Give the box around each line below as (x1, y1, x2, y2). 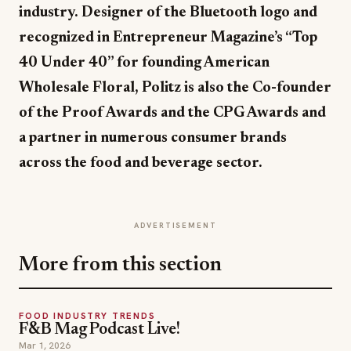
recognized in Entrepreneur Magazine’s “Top (19, 31, 317, 46)
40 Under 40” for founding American (19, 56, 270, 71)
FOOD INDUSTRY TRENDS (19, 309, 156, 322)
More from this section (19, 255, 223, 277)
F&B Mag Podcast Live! (19, 322, 180, 339)
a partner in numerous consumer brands (19, 131, 287, 147)
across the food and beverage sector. (19, 156, 262, 172)
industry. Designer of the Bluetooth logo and (19, 5, 317, 21)
